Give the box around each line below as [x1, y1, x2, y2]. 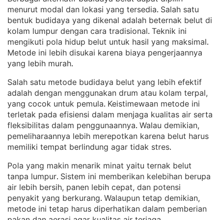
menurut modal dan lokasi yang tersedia [7, 4, 157, 14]
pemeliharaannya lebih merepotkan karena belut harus [7, 131, 209, 141]
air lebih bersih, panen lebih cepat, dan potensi [7, 182, 181, 192]
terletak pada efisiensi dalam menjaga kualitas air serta [7, 110, 213, 119]
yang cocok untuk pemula [7, 99, 104, 109]
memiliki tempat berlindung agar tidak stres [7, 142, 169, 152]
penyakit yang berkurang [7, 193, 100, 203]
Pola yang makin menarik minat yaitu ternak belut [7, 161, 192, 170]
